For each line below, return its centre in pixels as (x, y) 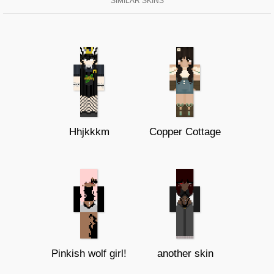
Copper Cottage (185, 131)
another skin (185, 253)
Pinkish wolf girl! (89, 253)
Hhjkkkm (89, 131)
